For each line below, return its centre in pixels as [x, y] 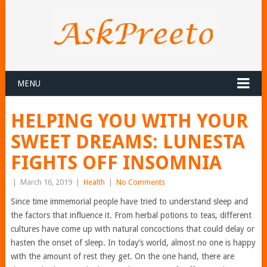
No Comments [140, 182]
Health [94, 182]
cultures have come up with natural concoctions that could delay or [132, 229]
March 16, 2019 [46, 182]
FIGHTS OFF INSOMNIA [116, 163]
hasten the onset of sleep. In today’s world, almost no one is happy [133, 243]
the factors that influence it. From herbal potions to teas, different [131, 215]
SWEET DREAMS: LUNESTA [128, 142]
